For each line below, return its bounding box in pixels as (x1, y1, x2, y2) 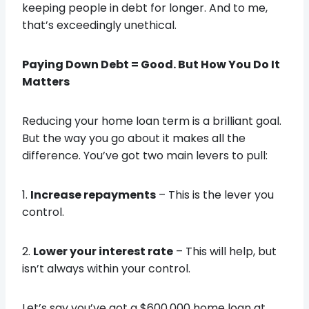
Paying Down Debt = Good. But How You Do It (22, 56, 280, 72)
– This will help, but (173, 243, 277, 259)
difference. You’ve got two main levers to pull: (22, 147, 268, 163)
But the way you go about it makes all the (22, 130, 246, 146)
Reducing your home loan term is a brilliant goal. (22, 112, 281, 129)
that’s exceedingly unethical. (22, 17, 177, 33)
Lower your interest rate (33, 243, 173, 259)
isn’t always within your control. (22, 260, 190, 277)
